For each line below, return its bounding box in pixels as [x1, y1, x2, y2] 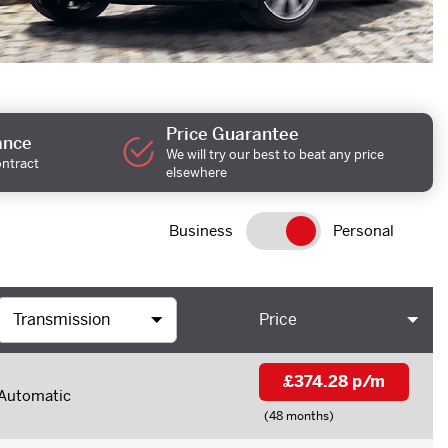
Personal [333, 221, 395, 241]
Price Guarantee [166, 122, 300, 145]
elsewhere [166, 163, 228, 181]
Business [168, 221, 233, 241]
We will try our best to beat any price [166, 145, 385, 163]
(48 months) [264, 407, 334, 424]
